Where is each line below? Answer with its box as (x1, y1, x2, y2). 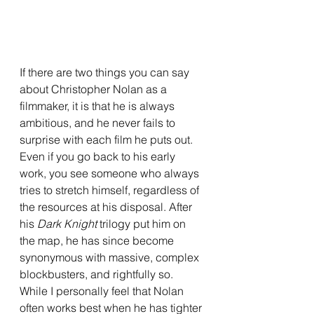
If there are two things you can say (20, 65, 192, 79)
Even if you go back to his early (20, 149, 178, 163)
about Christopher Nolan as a (20, 82, 170, 96)
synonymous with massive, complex (20, 250, 202, 264)
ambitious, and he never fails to (20, 116, 178, 130)
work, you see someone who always (20, 166, 202, 180)
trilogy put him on (100, 217, 189, 231)
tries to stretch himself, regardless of (20, 183, 202, 197)
